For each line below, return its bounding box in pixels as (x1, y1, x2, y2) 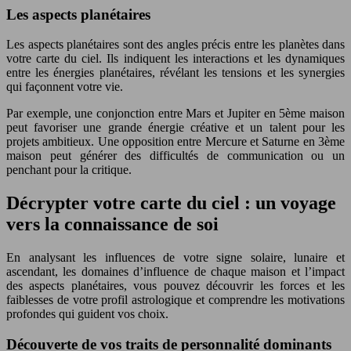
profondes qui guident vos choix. (6, 307, 168, 321)
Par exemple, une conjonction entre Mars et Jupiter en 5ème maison (6, 107, 345, 121)
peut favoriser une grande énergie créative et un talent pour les (6, 121, 345, 135)
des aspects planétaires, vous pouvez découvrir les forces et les (6, 279, 345, 293)
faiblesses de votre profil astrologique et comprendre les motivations (6, 293, 345, 307)
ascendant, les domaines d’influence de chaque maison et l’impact (6, 265, 345, 279)
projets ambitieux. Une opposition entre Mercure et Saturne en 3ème (6, 135, 345, 149)
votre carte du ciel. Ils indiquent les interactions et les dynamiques (6, 52, 345, 66)
